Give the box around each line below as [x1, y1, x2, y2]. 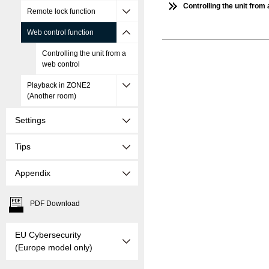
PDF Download [30, 199, 80, 208]
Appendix [15, 168, 50, 178]
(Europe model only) [15, 243, 92, 252]
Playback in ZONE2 [27, 81, 91, 89]
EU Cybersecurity [15, 230, 81, 240]
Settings [15, 115, 46, 125]
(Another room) [27, 92, 76, 100]
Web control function [27, 28, 94, 37]
